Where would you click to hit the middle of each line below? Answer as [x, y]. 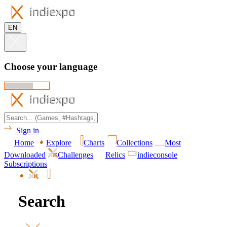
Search [42, 201]
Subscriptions [26, 164]
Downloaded [25, 155]
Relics [115, 155]
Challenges [75, 155]
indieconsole [157, 155]
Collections [135, 143]
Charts [94, 143]
